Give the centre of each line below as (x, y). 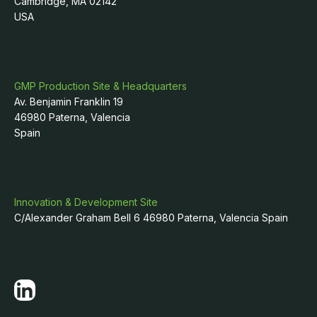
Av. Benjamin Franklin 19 (69, 101)
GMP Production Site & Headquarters (100, 86)
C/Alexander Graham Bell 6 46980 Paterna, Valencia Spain (151, 217)
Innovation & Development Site (86, 202)
